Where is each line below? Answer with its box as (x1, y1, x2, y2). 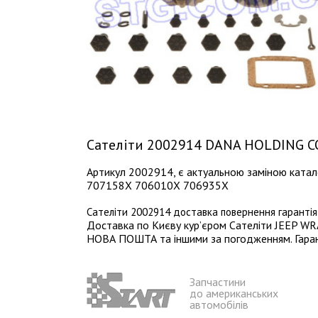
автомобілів (190, 297, 248, 312)
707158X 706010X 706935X (87, 177, 229, 192)
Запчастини (190, 274, 246, 289)
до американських (190, 285, 278, 300)
